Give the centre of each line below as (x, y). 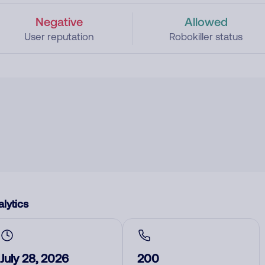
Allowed (206, 21)
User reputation (59, 37)
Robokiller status (206, 37)
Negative (59, 21)
